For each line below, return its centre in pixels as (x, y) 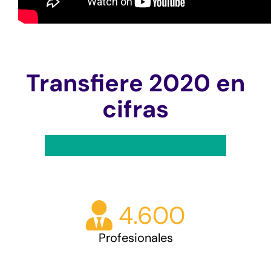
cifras (135, 109)
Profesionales (135, 238)
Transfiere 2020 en (135, 83)
